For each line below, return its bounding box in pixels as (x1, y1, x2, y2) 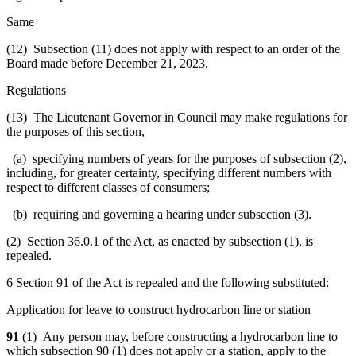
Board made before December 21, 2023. (6, 56, 208, 70)
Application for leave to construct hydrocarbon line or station (6, 302, 311, 316)
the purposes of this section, (6, 124, 145, 138)
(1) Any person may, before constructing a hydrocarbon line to (22, 329, 338, 343)
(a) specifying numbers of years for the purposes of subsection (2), (6, 151, 346, 165)
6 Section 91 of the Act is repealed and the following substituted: (6, 275, 329, 289)
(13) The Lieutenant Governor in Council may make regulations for (6, 110, 347, 124)
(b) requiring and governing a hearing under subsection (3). (6, 207, 311, 221)
